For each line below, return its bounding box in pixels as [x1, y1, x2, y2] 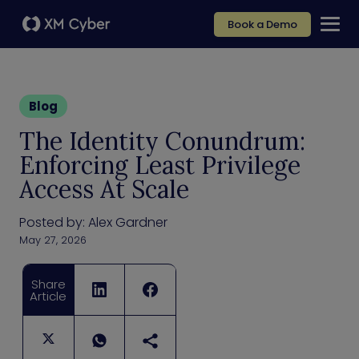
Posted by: [19, 213, 88, 232]
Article [30, 287, 67, 305]
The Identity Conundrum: [19, 126, 305, 156]
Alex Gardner [88, 213, 167, 232]
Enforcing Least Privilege [19, 150, 301, 180]
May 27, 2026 [19, 233, 87, 247]
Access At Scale [19, 174, 189, 204]
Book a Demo [228, 16, 297, 32]
